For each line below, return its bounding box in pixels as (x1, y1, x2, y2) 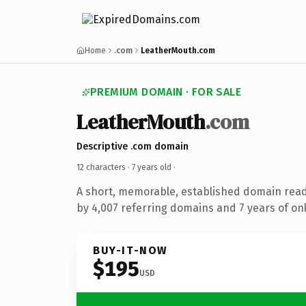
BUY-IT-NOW (93, 243, 168, 257)
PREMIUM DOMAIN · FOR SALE (90, 85, 241, 98)
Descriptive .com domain (76, 140, 189, 152)
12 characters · (76, 162, 132, 172)
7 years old (132, 162, 171, 172)
